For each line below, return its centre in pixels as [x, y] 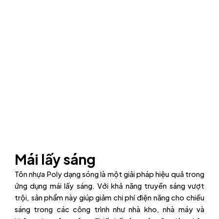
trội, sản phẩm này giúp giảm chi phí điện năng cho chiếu [109, 197]
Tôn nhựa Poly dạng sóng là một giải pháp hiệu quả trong [109, 174]
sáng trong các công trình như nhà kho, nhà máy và [109, 209]
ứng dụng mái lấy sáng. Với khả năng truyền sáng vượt [109, 186]
